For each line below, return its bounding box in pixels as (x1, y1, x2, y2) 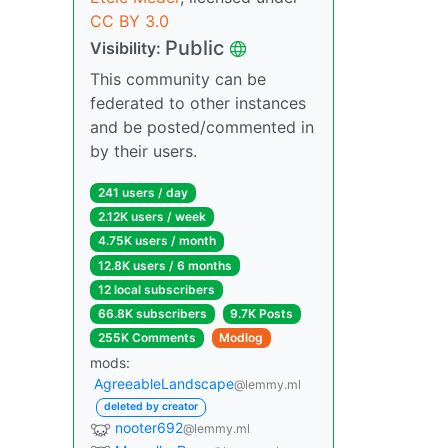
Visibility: (90, 38, 165, 58)
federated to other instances (90, 93, 306, 113)
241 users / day (97, 185, 188, 200)
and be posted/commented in (90, 117, 314, 137)
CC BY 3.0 (90, 11, 169, 31)
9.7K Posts (230, 305, 294, 321)
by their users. (90, 141, 197, 161)
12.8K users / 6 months (97, 257, 232, 273)
